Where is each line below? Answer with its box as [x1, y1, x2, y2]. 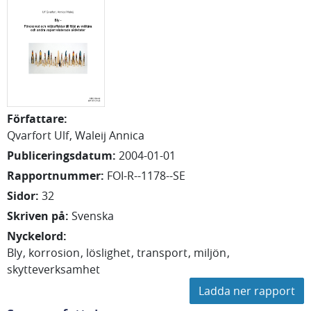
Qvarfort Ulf [7, 128, 69, 143]
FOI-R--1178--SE [107, 168, 185, 183]
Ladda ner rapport [199, 283, 295, 299]
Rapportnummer [7, 168, 101, 183]
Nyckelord [7, 228, 63, 244]
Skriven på [7, 208, 65, 224]
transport [137, 245, 187, 260]
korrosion [28, 245, 80, 260]
